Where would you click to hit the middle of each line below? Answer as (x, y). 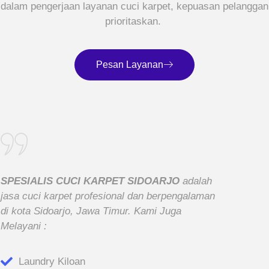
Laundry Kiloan (52, 262)
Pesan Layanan (130, 65)
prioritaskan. (134, 21)
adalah (198, 181)
